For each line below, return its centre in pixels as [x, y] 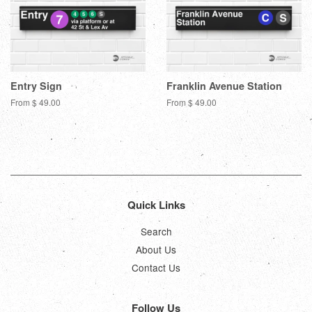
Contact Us [156, 268]
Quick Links [156, 204]
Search [156, 231]
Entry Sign [36, 85]
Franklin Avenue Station [224, 85]
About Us [156, 249]
